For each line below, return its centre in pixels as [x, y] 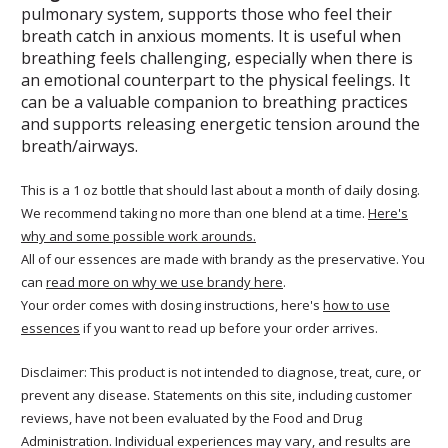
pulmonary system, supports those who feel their [206, 13]
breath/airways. [81, 145]
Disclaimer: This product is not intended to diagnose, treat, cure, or [221, 371]
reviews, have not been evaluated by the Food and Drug [191, 417]
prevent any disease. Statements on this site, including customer [216, 394]
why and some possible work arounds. [138, 235]
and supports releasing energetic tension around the [220, 123]
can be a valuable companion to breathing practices [214, 101]
